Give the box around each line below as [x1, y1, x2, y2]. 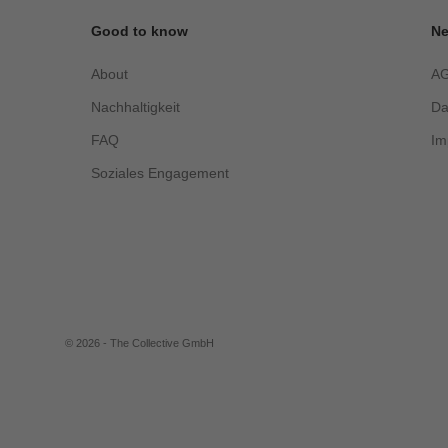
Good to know [90, 22, 188, 39]
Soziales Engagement [90, 164, 229, 181]
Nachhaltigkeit [90, 98, 180, 115]
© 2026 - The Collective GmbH [64, 337, 214, 350]
